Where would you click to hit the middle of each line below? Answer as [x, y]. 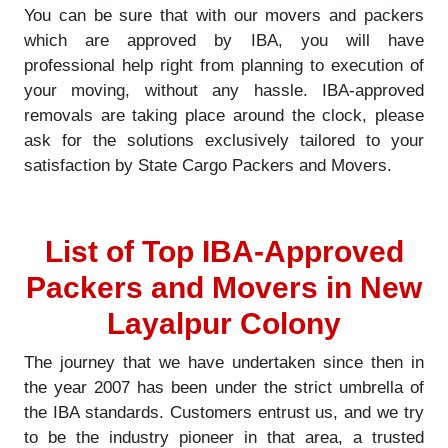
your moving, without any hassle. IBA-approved [224, 90]
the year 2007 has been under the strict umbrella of [224, 387]
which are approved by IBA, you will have [224, 40]
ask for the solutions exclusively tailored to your [224, 140]
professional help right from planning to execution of [224, 65]
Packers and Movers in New [224, 287]
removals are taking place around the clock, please [224, 115]
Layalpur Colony [224, 323]
